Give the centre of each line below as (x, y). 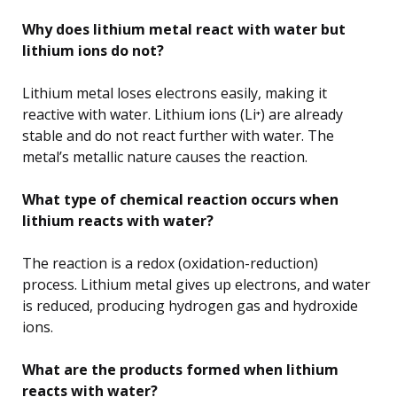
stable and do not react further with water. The (178, 136)
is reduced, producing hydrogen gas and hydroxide (190, 306)
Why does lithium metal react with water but (184, 30)
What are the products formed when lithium (180, 370)
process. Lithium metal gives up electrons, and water (196, 285)
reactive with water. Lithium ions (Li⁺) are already (183, 115)
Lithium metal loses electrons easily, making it (175, 93)
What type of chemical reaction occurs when (180, 200)
